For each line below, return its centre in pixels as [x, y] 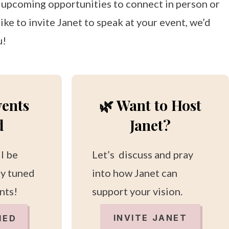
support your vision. [137, 191]
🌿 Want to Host [150, 105]
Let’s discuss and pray [142, 155]
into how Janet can [134, 173]
